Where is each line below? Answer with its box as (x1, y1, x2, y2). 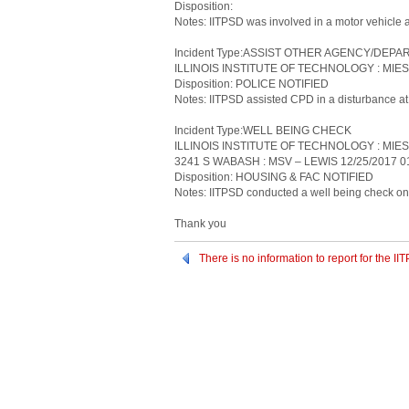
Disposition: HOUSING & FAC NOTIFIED (174, 171, 373, 184)
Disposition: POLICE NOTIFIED (174, 78, 329, 90)
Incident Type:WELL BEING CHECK (174, 124, 351, 137)
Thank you (174, 217, 226, 230)
